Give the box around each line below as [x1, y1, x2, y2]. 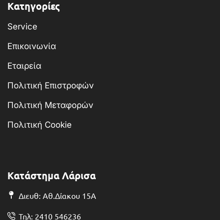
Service [7, 22, 37, 32]
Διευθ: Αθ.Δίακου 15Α [19, 190, 96, 200]
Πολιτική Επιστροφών [7, 81, 94, 91]
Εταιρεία [7, 61, 41, 71]
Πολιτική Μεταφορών [7, 100, 93, 110]
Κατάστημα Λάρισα [7, 168, 96, 182]
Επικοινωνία [7, 41, 56, 52]
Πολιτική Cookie [7, 120, 72, 130]
